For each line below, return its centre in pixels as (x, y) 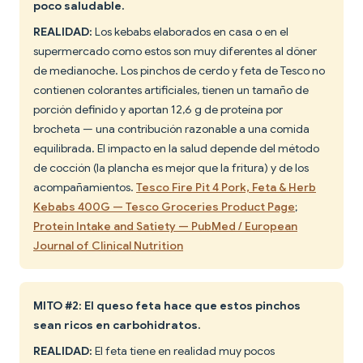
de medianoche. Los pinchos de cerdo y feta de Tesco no (179, 71)
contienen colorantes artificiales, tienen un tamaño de (171, 90)
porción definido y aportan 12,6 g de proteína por (158, 110)
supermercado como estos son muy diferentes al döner (175, 51)
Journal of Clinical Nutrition (108, 246)
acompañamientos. (85, 188)
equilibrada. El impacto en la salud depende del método (176, 149)
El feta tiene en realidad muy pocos (184, 351)
